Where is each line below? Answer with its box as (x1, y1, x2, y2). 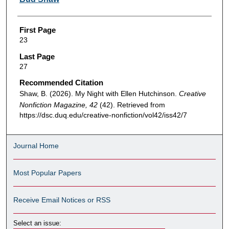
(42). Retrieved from (99, 101, 165, 109)
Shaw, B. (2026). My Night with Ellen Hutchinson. (19, 89, 179, 98)
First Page (19, 25, 56, 34)
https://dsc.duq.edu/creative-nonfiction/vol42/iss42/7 (19, 111, 187, 120)
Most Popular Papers (13, 168, 82, 177)
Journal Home (13, 141, 59, 150)
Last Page (19, 52, 55, 61)
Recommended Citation (19, 78, 103, 87)
